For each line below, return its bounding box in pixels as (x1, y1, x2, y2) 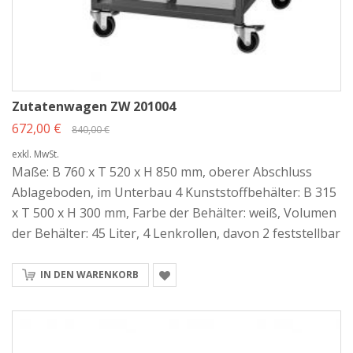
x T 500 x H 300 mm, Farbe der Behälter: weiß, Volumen (12, 203, 336, 221)
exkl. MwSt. (12, 147, 59, 161)
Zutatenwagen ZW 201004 (12, 97, 176, 115)
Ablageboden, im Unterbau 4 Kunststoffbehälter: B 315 (12, 183, 336, 201)
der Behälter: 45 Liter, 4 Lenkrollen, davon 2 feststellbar (12, 224, 340, 242)
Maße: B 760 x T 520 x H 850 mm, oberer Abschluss (12, 162, 312, 180)
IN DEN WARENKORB (40, 267, 139, 281)
